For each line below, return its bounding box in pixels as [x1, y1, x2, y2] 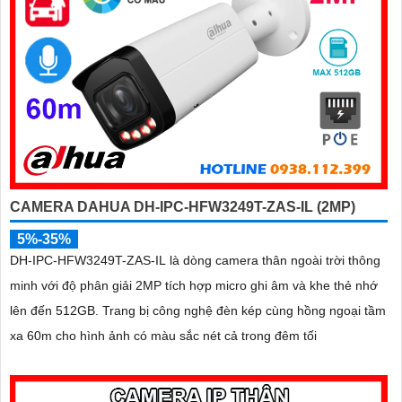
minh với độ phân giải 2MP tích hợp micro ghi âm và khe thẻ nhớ [10, 277, 378, 293]
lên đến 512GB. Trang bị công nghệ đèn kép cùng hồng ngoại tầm [10, 302, 102, 318]
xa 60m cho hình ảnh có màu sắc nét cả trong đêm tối [10, 328, 317, 343]
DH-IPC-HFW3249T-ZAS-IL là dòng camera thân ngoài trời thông [10, 252, 380, 267]
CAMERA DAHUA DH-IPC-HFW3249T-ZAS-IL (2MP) [10, 198, 355, 214]
